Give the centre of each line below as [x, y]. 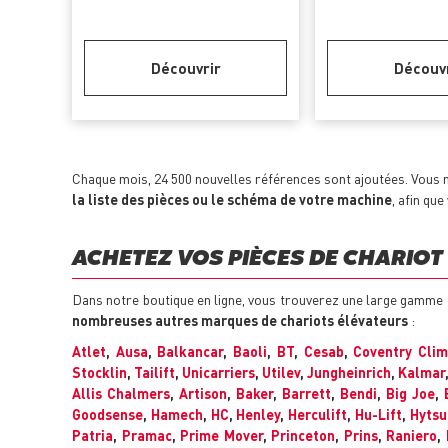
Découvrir [185, 68]
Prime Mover [221, 435]
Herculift [318, 414]
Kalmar [421, 372]
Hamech [176, 414]
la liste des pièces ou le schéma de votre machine [232, 199]
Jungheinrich [349, 372]
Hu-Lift [379, 414]
